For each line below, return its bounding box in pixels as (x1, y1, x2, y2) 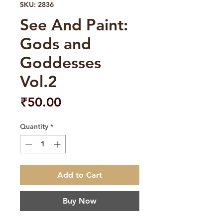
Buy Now (63, 196, 97, 206)
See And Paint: (20, 14, 128, 35)
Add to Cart (57, 170, 102, 180)
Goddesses (20, 52, 101, 73)
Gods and (20, 33, 91, 54)
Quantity (20, 122, 48, 131)
